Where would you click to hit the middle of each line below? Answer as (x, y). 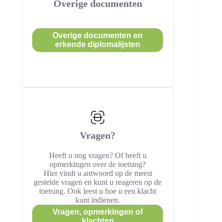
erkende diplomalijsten (98, 44)
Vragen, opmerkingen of (98, 212)
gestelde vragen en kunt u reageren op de (98, 182)
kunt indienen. (98, 200)
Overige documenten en (98, 35)
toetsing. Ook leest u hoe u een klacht (98, 191)
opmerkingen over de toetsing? (98, 164)
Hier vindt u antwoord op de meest (98, 173)
